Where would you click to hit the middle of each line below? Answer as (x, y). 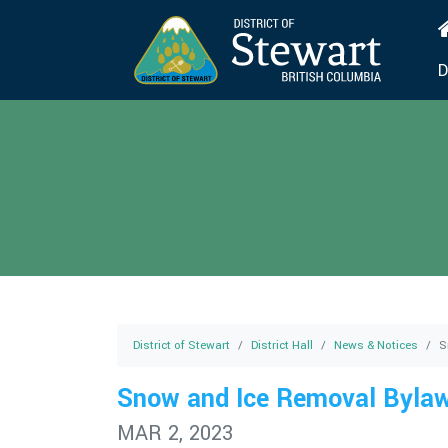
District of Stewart (181, 345)
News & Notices (376, 345)
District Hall (282, 345)
